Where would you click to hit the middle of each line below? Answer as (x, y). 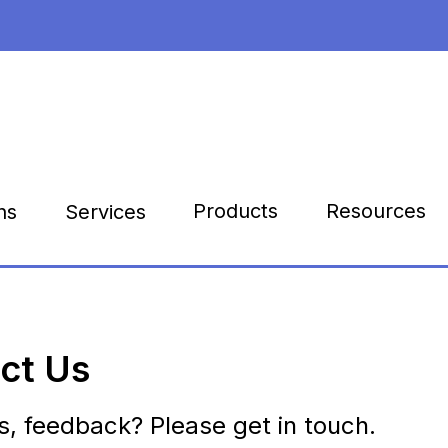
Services (105, 211)
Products (236, 211)
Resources (375, 211)
